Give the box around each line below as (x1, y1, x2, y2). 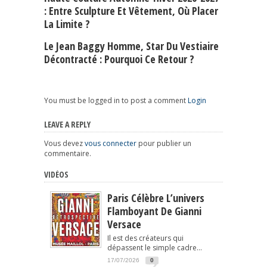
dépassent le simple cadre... (107, 243, 202, 253)
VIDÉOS (44, 169, 69, 181)
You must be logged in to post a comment (44, 95, 188, 106)
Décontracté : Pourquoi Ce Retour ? (44, 52, 194, 67)
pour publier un (136, 138, 191, 149)
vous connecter (85, 138, 136, 149)
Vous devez (44, 138, 85, 149)
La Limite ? (44, 17, 90, 32)
